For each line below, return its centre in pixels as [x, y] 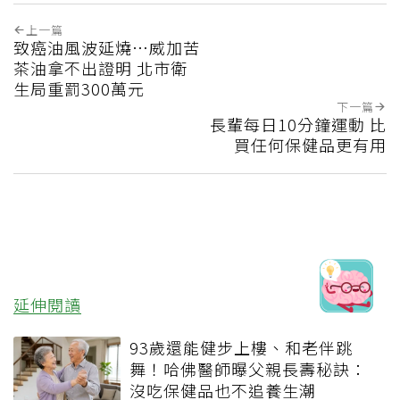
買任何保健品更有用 [310, 145]
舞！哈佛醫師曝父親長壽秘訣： [248, 369]
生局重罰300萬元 [79, 89]
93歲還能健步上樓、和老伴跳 [241, 348]
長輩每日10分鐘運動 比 [298, 125]
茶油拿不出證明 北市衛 [100, 68]
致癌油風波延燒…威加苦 [107, 48]
